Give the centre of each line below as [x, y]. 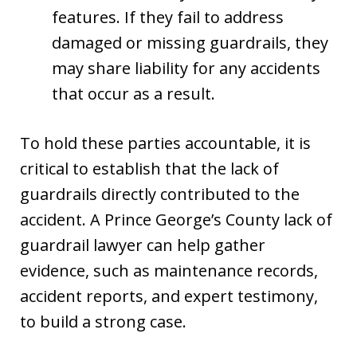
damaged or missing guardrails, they [190, 42]
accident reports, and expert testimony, [169, 296]
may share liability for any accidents [186, 68]
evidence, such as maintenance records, [169, 270]
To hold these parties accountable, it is [165, 143]
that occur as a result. [133, 93]
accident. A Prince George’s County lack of [176, 219]
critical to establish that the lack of [149, 168]
